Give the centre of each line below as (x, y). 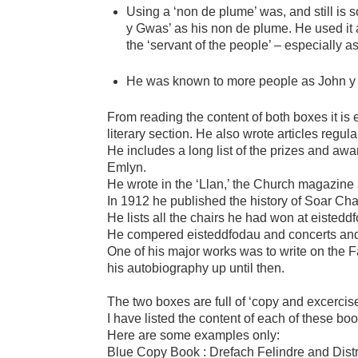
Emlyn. (127, 167)
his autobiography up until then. (196, 268)
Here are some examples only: (194, 335)
